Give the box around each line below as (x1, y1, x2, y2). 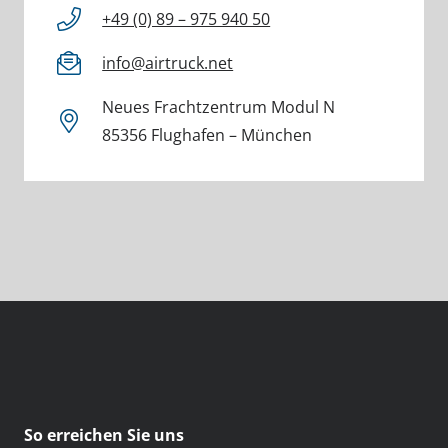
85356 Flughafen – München (102, 123, 313, 146)
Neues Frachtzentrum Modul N (102, 95, 336, 118)
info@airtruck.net (102, 51, 234, 74)
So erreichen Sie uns (24, 423, 184, 446)
